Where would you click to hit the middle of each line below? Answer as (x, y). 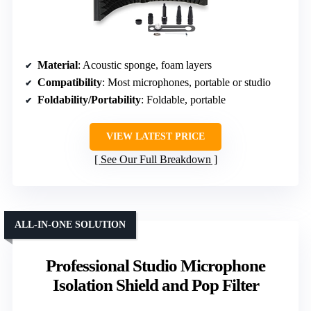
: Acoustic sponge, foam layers (145, 65)
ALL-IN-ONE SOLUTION (70, 224)
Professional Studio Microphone (155, 265)
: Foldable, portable (183, 99)
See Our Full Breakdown (155, 159)
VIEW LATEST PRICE (155, 136)
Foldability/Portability (89, 99)
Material (58, 65)
